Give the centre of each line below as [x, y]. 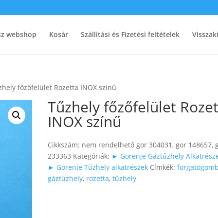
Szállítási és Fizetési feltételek [130, 34]
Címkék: [164, 167]
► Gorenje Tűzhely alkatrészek [98, 167]
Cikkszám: [65, 145]
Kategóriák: [92, 156]
